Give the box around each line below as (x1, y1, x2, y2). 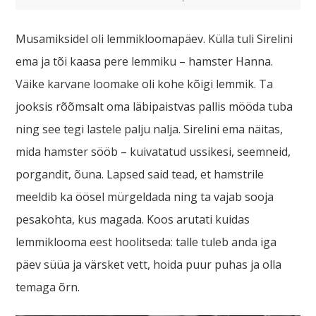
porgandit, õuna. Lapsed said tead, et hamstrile (16, 166, 265, 182)
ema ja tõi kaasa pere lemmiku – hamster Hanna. (16, 54, 274, 69)
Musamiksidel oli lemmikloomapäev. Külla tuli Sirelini (16, 31, 293, 47)
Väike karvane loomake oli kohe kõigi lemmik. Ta (16, 76, 274, 92)
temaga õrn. (16, 279, 80, 295)
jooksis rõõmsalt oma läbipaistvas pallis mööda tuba (16, 99, 293, 114)
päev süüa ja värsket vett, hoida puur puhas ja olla (16, 257, 282, 272)
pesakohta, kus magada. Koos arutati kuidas (16, 212, 250, 227)
